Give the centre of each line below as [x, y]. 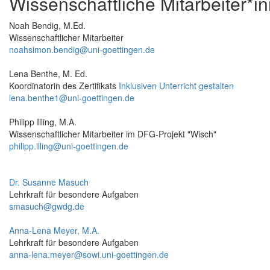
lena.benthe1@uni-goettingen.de [72, 98]
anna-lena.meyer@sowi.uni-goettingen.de [89, 255]
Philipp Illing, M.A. [43, 122]
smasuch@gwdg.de [47, 206]
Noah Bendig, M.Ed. [47, 26]
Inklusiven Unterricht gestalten [176, 86]
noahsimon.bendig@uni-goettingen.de [82, 50]
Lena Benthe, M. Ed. [48, 74]
